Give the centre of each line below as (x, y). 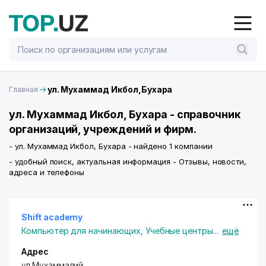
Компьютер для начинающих (81, 231)
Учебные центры (179, 231)
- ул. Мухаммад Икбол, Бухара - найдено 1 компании (111, 146)
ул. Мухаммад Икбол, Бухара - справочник (125, 114)
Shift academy (52, 217)
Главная (23, 89)
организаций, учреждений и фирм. (103, 129)
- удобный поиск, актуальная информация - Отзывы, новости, (128, 161)
